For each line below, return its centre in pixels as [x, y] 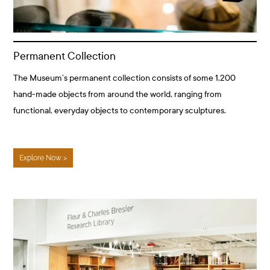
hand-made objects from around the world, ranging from [118, 94]
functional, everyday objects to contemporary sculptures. [120, 110]
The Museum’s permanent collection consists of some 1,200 [125, 78]
